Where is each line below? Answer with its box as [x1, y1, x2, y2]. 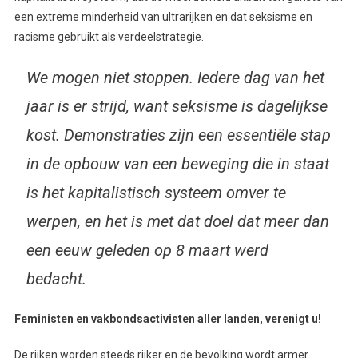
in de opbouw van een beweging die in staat [26, 154, 329, 174]
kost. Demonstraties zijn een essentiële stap [26, 125, 331, 145]
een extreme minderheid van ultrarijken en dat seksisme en [14, 10, 312, 24]
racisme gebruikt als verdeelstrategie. [14, 30, 204, 44]
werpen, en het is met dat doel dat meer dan [26, 212, 329, 232]
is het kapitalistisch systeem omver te [26, 183, 286, 203]
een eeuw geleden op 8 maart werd [26, 241, 268, 261]
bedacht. [26, 269, 86, 289]
